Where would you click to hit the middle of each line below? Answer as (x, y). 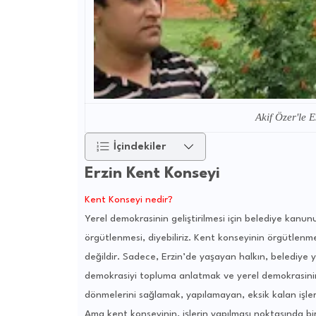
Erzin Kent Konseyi (152, 174)
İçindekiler (139, 147)
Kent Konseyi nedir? (128, 200)
